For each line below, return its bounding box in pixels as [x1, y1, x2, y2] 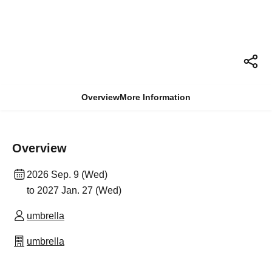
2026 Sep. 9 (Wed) [27, 169, 107, 180]
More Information [120, 92, 191, 103]
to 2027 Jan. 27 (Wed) [27, 185, 121, 196]
